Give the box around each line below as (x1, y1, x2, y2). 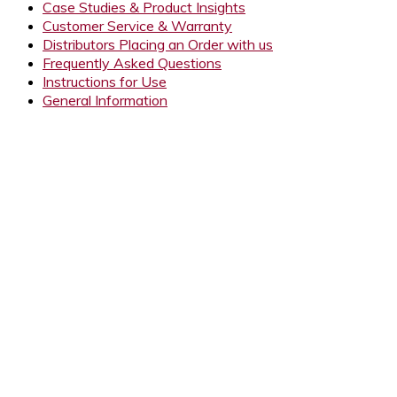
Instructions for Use (43, 73, 167, 91)
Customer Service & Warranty (43, 17, 232, 35)
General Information (43, 91, 167, 110)
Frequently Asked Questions (43, 54, 222, 73)
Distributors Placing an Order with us (43, 35, 273, 54)
